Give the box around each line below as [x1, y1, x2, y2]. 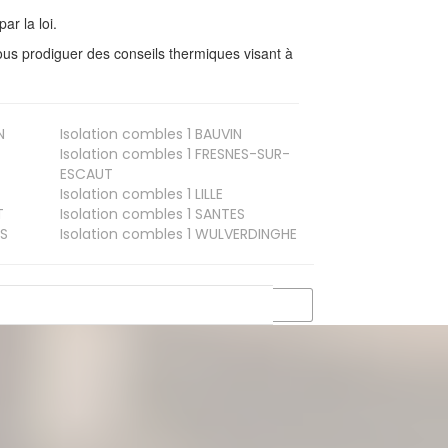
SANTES [190, 203, 245, 224]
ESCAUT [59, 163, 113, 184]
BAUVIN [190, 123, 242, 144]
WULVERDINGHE [190, 223, 297, 244]
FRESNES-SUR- [190, 143, 290, 164]
